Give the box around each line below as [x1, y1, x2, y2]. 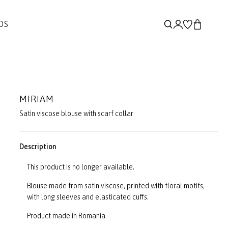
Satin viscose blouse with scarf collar [19, 109, 134, 118]
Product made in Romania [27, 212, 106, 220]
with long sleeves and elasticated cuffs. [27, 193, 149, 201]
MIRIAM [19, 94, 54, 104]
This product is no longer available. [27, 163, 135, 171]
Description [19, 142, 56, 151]
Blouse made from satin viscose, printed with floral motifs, [27, 182, 205, 190]
